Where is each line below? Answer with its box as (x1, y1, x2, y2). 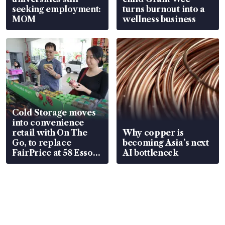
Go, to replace (12, 137, 71, 148)
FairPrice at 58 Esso (12, 147, 93, 158)
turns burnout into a (123, 4, 205, 14)
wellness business (123, 14, 196, 24)
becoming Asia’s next (123, 137, 209, 148)
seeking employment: (12, 4, 101, 14)
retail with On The (12, 127, 87, 138)
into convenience (12, 117, 84, 128)
